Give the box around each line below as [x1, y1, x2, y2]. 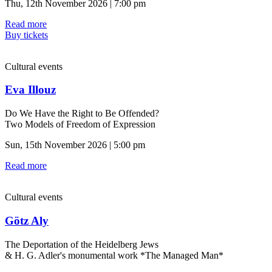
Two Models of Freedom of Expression [5, 119, 155, 130]
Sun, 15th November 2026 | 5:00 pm [5, 140, 145, 151]
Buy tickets [5, 29, 48, 40]
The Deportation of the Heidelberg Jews [5, 239, 158, 250]
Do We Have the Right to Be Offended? [5, 108, 159, 119]
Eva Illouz [5, 83, 56, 97]
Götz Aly [5, 214, 49, 227]
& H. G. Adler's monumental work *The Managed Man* [5, 250, 223, 260]
